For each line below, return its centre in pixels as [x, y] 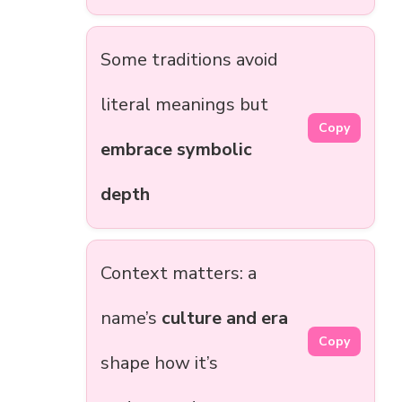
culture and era [225, 319]
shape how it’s [159, 363]
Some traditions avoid [189, 60]
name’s [131, 319]
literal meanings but [184, 105]
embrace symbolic [176, 150]
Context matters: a [179, 274]
